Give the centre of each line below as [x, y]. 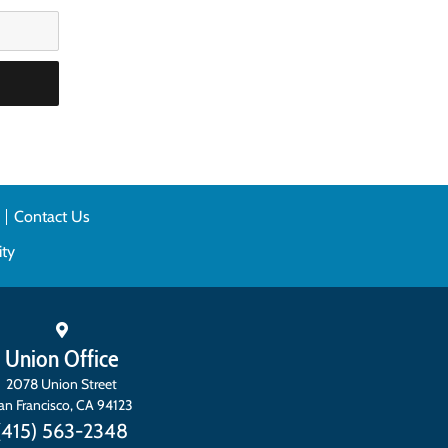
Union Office [61, 358]
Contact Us [51, 216]
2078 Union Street [61, 383]
